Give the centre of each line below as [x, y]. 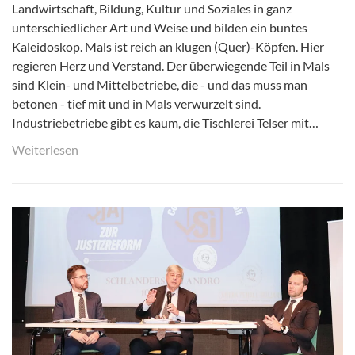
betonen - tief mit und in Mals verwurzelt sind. [136, 103]
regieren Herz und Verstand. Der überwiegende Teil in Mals [171, 65]
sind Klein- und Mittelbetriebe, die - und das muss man [160, 84]
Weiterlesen [45, 149]
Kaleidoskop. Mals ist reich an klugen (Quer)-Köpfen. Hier [168, 46]
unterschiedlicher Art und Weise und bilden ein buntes [160, 27]
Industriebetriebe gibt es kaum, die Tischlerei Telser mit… [165, 122]
